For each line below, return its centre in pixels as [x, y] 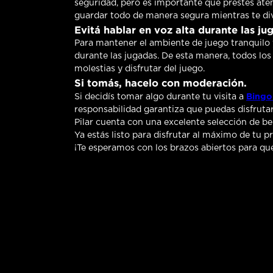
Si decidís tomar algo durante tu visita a [160, 97]
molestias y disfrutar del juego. [140, 69]
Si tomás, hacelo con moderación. [161, 83]
